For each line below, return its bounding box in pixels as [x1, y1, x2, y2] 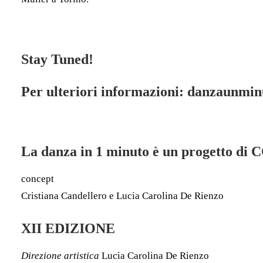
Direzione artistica [21, 250, 102, 261]
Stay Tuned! [21, 52, 93, 67]
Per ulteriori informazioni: [21, 84, 187, 99]
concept [21, 173, 54, 184]
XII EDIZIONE [21, 221, 115, 236]
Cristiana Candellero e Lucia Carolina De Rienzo [21, 190, 224, 201]
